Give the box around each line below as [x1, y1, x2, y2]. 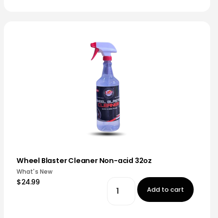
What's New [17, 167, 53, 176]
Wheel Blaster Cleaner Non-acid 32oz [17, 156, 152, 165]
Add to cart [147, 185, 184, 194]
